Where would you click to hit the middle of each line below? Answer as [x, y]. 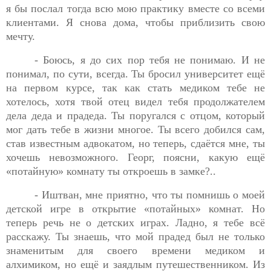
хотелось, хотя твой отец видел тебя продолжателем [135, 102]
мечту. [21, 37]
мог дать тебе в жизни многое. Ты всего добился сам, [135, 130]
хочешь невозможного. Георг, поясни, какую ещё [135, 158]
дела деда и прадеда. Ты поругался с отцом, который [135, 116]
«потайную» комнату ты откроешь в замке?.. [111, 171]
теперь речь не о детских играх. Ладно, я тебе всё [135, 223]
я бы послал [37, 9]
